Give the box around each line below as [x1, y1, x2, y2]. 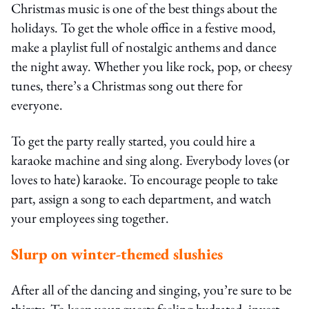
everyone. [11, 95, 63, 114]
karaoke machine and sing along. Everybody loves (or [11, 150, 290, 169]
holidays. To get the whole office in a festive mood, [11, 18, 276, 37]
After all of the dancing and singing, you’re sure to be [11, 280, 292, 299]
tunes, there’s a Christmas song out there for [11, 76, 243, 94]
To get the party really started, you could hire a [11, 131, 255, 150]
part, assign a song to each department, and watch [11, 189, 271, 208]
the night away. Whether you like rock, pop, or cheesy [11, 57, 292, 75]
